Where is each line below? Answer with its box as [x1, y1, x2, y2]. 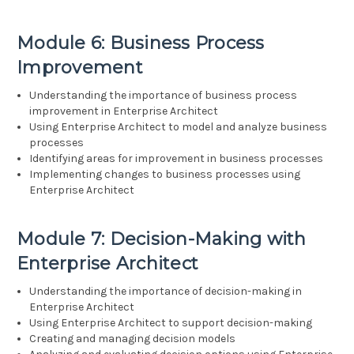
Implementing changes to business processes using [29, 168, 301, 182]
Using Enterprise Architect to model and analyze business [29, 120, 328, 134]
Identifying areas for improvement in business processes [29, 152, 324, 166]
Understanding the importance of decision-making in [29, 284, 303, 299]
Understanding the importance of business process [29, 88, 298, 103]
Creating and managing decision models [29, 332, 236, 346]
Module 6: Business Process [17, 32, 265, 55]
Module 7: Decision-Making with [17, 228, 307, 250]
